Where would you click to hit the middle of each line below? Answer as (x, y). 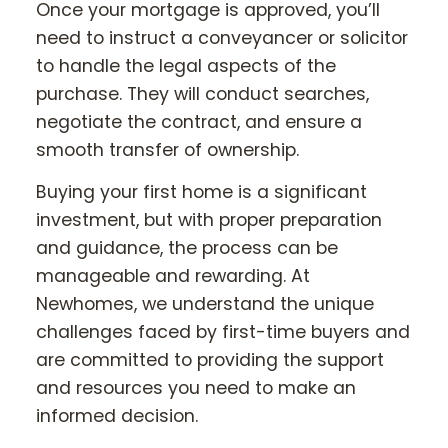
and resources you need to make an (196, 388)
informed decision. (117, 416)
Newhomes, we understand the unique (205, 304)
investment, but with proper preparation (209, 220)
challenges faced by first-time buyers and (223, 332)
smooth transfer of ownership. (167, 150)
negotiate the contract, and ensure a (199, 122)
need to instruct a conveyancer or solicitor (222, 38)
